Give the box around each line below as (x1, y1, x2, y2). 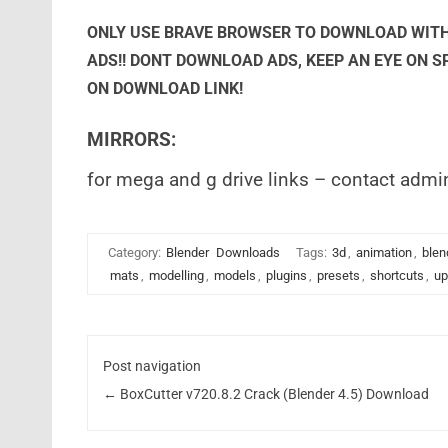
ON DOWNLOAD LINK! (86, 79, 243, 98)
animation (355, 245, 412, 260)
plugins (265, 268, 307, 283)
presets (316, 268, 360, 283)
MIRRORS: (86, 129, 176, 151)
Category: (107, 245, 164, 260)
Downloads (215, 245, 280, 260)
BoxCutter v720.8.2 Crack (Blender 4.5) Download (117, 385, 430, 402)
